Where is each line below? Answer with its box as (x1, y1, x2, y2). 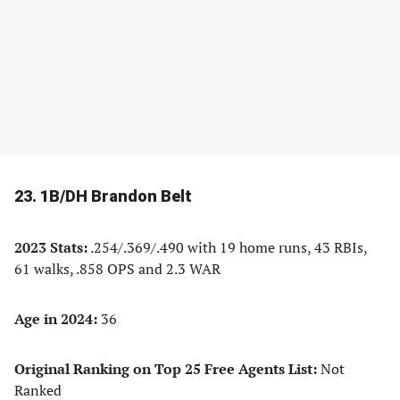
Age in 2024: (14, 309, 97, 329)
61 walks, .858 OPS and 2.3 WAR (14, 259, 221, 279)
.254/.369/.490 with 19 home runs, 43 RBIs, (87, 237, 367, 257)
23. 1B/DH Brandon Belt (14, 187, 192, 205)
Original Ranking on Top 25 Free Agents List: (14, 359, 321, 379)
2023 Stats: (14, 237, 87, 257)
